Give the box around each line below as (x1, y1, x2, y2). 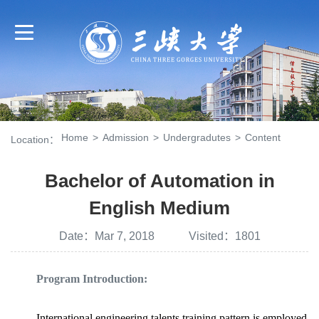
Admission (103, 132, 149, 143)
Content (245, 132, 281, 143)
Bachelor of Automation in (44, 170, 275, 192)
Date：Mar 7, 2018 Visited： (58, 230, 235, 242)
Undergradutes (163, 132, 231, 143)
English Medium (89, 197, 230, 219)
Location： (11, 134, 59, 145)
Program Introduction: (36, 273, 147, 285)
